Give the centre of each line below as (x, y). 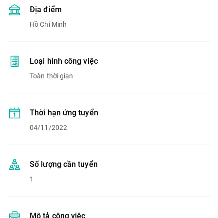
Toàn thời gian (52, 76)
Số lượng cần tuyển (64, 164)
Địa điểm (46, 9)
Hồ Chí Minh (48, 24)
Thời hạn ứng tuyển (64, 113)
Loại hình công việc (64, 61)
